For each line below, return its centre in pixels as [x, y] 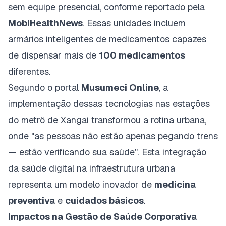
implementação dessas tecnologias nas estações [109, 103]
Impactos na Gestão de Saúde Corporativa [102, 216]
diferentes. [29, 71]
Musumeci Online [120, 87]
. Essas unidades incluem [134, 23]
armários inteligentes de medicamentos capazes [107, 39]
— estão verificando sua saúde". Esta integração [107, 152]
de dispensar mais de [53, 55]
